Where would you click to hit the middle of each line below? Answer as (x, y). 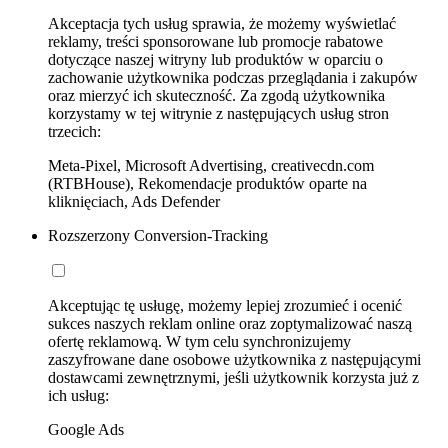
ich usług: (78, 395)
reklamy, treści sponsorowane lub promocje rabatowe (215, 41)
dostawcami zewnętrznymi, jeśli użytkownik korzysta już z (233, 377)
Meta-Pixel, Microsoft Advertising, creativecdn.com (211, 165)
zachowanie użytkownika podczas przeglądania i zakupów (233, 77)
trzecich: (74, 131)
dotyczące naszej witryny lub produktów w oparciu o (215, 59)
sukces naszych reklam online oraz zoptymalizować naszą (230, 323)
